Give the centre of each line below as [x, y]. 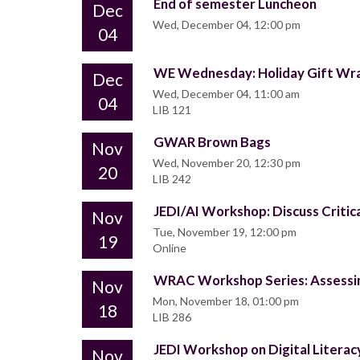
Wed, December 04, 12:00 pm [227, 25]
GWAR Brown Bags [212, 142]
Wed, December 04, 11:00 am [226, 94]
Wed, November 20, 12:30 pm [227, 163]
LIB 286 [172, 317]
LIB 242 [172, 179]
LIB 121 [172, 110]
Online [170, 248]
